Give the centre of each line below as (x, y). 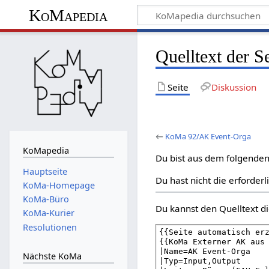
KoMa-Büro (46, 199)
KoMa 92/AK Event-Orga (208, 136)
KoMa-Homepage (59, 185)
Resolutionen (50, 227)
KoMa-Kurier (48, 213)
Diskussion (234, 87)
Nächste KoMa (52, 256)
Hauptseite (45, 171)
